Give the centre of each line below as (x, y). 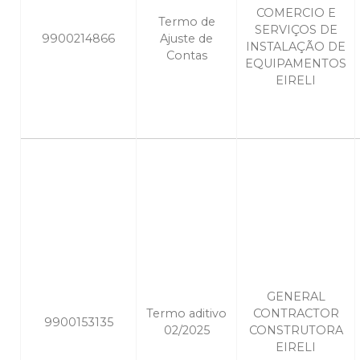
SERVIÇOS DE (296, 30)
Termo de (186, 22)
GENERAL (296, 297)
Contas (186, 56)
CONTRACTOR (296, 314)
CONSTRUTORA (296, 331)
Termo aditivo (186, 314)
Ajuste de (186, 39)
